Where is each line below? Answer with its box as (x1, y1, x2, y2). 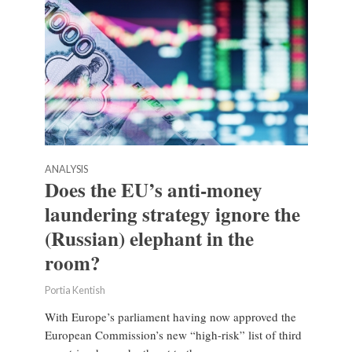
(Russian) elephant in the (44, 224, 254, 254)
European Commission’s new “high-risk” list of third (44, 327, 302, 343)
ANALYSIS (44, 163, 88, 176)
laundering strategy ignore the (44, 200, 300, 229)
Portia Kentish (44, 284, 105, 297)
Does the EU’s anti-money (44, 175, 262, 205)
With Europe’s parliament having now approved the (44, 309, 296, 325)
